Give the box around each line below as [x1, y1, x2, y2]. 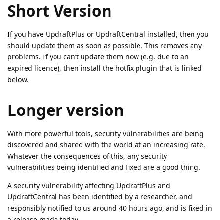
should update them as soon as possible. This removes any [7, 40, 202, 50]
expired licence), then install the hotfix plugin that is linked [7, 63, 202, 73]
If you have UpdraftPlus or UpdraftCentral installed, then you [7, 29, 209, 39]
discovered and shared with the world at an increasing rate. [7, 140, 205, 149]
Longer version [7, 99, 124, 120]
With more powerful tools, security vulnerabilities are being [7, 129, 204, 138]
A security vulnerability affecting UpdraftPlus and [7, 181, 170, 190]
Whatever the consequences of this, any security [7, 151, 167, 161]
